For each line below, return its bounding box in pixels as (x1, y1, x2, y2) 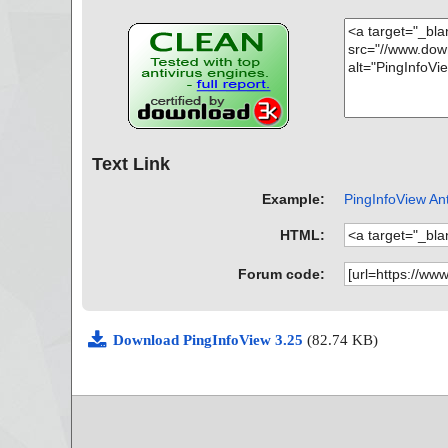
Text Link (92, 154, 170, 175)
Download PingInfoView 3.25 (113, 331, 307, 348)
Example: (262, 190, 326, 207)
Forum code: (238, 265, 326, 282)
